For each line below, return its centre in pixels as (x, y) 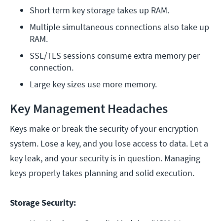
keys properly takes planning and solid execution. (102, 173)
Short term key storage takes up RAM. (99, 10)
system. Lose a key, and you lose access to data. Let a (109, 144)
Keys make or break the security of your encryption (104, 129)
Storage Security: (43, 203)
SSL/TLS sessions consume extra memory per (115, 56)
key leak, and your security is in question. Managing (105, 158)
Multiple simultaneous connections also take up (119, 27)
